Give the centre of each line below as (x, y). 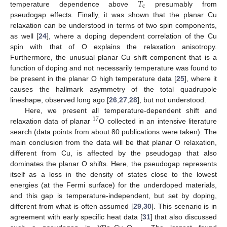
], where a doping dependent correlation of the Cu (132, 36)
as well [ (25, 36)
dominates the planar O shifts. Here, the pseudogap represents (113, 163)
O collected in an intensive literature (158, 121)
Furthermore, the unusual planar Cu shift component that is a (113, 57)
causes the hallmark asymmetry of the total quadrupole (113, 89)
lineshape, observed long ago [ (60, 100)
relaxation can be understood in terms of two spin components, (113, 25)
